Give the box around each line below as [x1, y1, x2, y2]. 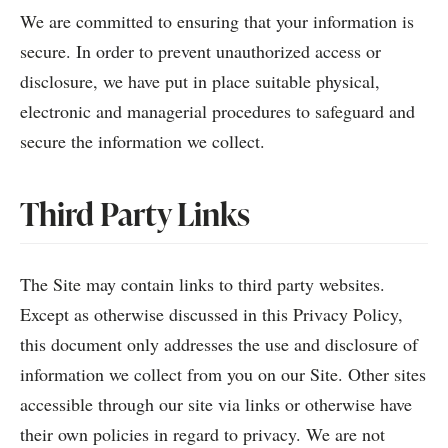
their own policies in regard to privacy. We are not [20, 422, 385, 446]
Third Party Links [20, 191, 250, 236]
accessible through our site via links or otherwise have [20, 392, 412, 416]
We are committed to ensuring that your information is [20, 9, 414, 33]
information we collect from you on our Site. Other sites [20, 362, 426, 386]
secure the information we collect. [20, 129, 265, 153]
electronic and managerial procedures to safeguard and [20, 99, 415, 123]
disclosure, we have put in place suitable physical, [20, 69, 380, 93]
